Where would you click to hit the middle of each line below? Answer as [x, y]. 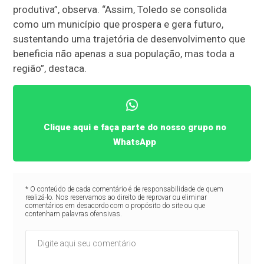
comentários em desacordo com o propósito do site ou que [115, 205]
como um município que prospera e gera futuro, [118, 24]
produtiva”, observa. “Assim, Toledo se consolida [120, 10]
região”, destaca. [51, 69]
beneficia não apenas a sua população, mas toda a [124, 54]
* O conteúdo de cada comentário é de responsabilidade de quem [124, 189]
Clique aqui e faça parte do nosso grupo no [135, 127]
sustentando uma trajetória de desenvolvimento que [129, 39]
